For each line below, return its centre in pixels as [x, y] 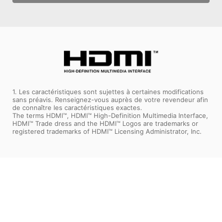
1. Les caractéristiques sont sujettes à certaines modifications [108, 92]
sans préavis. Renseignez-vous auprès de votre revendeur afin [110, 100]
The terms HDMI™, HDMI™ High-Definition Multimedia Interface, [110, 116]
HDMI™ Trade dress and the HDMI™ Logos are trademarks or [105, 124]
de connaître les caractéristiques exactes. [77, 108]
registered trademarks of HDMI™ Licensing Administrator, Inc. [107, 132]
